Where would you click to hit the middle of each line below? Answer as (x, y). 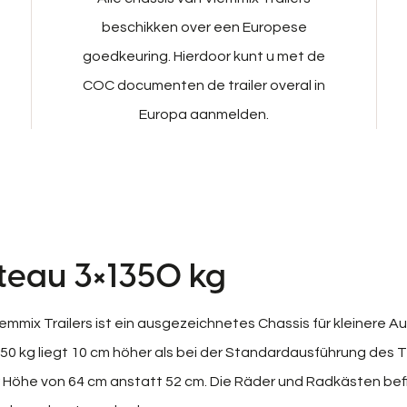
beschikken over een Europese (204, 27)
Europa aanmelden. (204, 114)
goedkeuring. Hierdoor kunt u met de (204, 56)
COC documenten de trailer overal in (204, 85)
